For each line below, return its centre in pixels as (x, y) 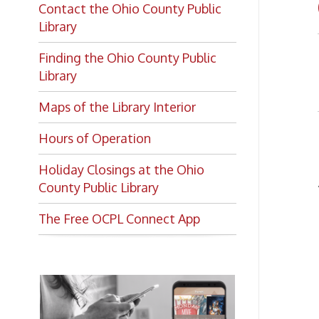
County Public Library (88, 133)
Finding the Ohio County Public (114, 17)
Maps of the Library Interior (104, 61)
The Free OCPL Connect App (106, 161)
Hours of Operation (84, 89)
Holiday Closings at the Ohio (108, 117)
